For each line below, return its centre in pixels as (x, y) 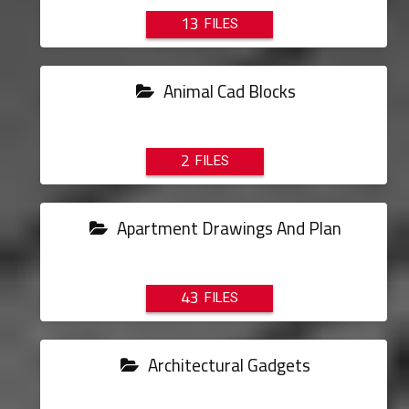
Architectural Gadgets (228, 365)
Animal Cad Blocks (227, 91)
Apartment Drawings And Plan (228, 228)
